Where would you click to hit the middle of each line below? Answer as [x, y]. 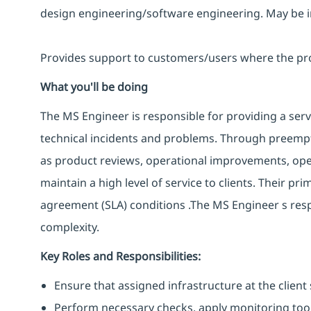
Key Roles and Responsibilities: [120, 256]
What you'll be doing [94, 86]
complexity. [70, 227]
